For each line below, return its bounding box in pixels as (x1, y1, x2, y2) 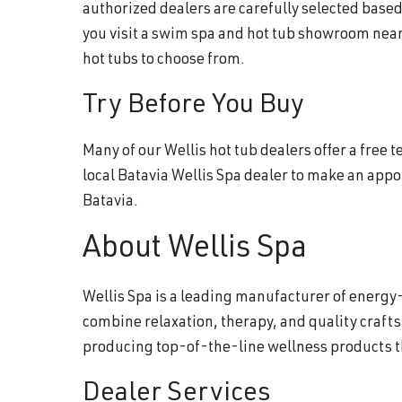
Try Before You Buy (83, 92, 304, 120)
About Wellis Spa (83, 234, 307, 266)
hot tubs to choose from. (83, 52, 245, 68)
